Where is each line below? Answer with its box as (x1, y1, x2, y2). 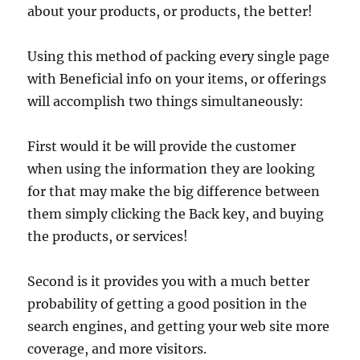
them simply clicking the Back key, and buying (27, 206, 325, 222)
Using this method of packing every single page (27, 48, 330, 64)
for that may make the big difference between (27, 183, 321, 199)
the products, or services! (27, 228, 189, 244)
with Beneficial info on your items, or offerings (27, 71, 327, 87)
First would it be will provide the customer (27, 138, 297, 154)
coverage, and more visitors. (27, 341, 207, 357)
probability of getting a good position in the (27, 296, 308, 312)
